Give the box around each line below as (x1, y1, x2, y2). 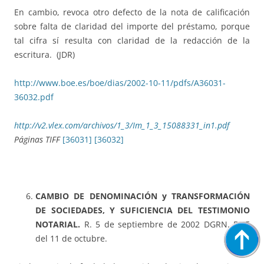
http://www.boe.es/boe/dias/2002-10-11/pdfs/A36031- (14, 77, 226, 89)
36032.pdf (14, 91, 54, 103)
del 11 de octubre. (35, 233, 107, 245)
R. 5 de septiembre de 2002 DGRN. (84, 219, 233, 230)
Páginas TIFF (14, 134, 62, 146)
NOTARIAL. (35, 219, 84, 230)
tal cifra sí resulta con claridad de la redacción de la (14, 35, 250, 47)
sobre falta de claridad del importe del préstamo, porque (14, 21, 250, 32)
